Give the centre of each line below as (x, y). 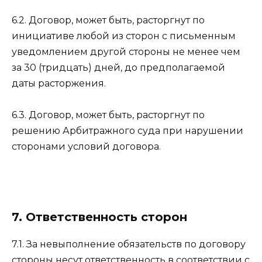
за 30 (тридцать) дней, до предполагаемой (118, 68)
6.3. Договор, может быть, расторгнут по (108, 115)
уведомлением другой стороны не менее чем (126, 52)
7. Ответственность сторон (99, 217)
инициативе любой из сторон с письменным (124, 36)
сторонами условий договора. (86, 147)
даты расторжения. (59, 84)
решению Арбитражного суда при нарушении (127, 131)
